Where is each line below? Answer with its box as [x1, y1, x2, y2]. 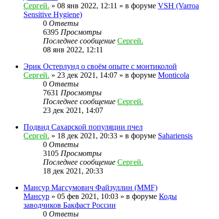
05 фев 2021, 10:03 [57, 192, 118, 200]
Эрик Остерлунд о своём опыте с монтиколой [23, 62, 177, 70]
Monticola [158, 70, 189, 79]
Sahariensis [158, 131, 193, 140]
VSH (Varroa [158, 1, 199, 10]
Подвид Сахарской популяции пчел [23, 122, 143, 131]
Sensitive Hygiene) [23, 10, 82, 19]
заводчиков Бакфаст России [23, 200, 116, 209]
